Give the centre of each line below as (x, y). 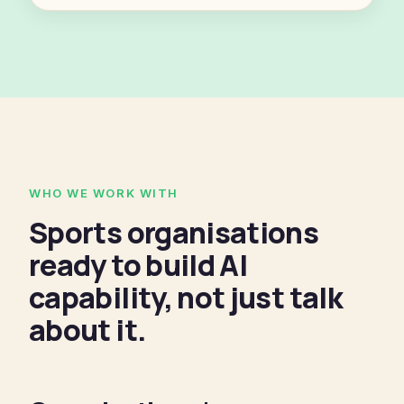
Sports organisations (174, 233)
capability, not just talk (186, 298)
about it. (88, 330)
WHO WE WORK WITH (104, 193)
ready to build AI (138, 265)
